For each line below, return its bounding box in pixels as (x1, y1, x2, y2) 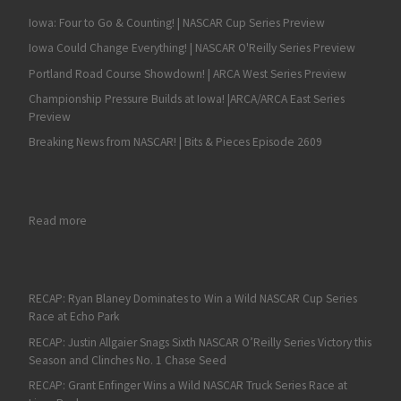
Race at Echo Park (28, 309, 119, 325)
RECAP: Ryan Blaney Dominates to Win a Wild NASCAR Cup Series (28, 291, 357, 307)
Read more (28, 212, 87, 228)
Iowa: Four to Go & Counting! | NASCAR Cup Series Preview (28, 14, 325, 30)
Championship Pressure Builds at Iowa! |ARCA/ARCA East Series (28, 91, 345, 107)
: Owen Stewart (85, 211, 164, 227)
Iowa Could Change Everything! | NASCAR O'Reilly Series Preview (28, 40, 355, 56)
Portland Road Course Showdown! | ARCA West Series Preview (28, 65, 346, 81)
